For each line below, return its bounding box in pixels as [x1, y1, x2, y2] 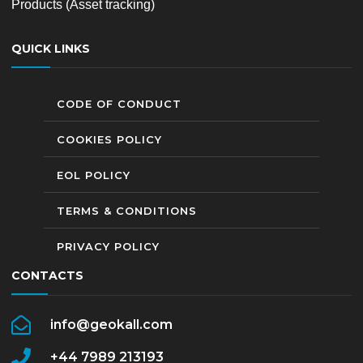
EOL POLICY [57, 169, 130, 181]
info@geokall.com [50, 317, 173, 332]
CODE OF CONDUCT [57, 97, 181, 110]
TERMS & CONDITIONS [57, 204, 197, 217]
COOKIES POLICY [57, 133, 162, 146]
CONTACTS [11, 268, 83, 283]
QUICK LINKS [11, 41, 90, 56]
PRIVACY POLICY [57, 240, 160, 253]
